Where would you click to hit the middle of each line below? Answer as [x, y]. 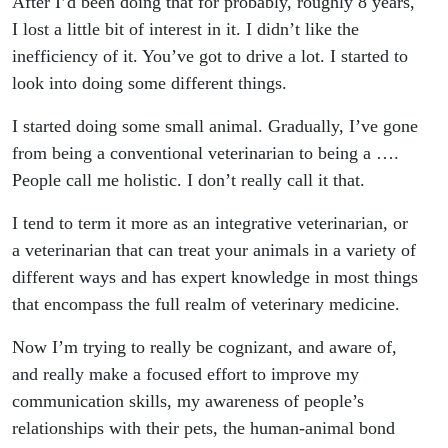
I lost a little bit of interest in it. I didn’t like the [185, 29]
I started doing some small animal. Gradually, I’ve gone [215, 126]
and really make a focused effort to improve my [185, 374]
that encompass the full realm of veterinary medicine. [206, 304]
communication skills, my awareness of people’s [188, 401]
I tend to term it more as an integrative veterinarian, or [210, 223]
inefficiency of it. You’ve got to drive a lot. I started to [210, 56]
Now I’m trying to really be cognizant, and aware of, [204, 347]
